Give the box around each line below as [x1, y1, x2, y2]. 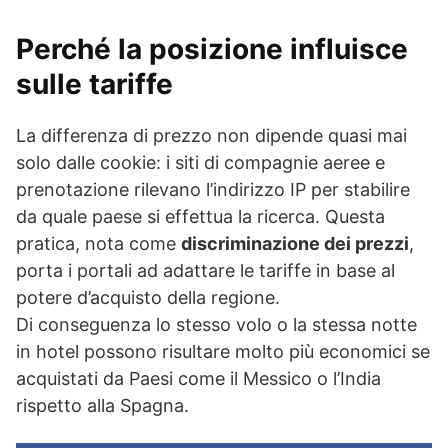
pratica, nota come [16, 233, 181, 254]
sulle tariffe [16, 67, 173, 101]
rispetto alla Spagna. [16, 395, 189, 416]
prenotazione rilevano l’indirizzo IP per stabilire [16, 179, 410, 200]
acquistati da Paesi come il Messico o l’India [16, 368, 381, 389]
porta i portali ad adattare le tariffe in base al [16, 260, 395, 281]
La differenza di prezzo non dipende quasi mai [16, 125, 407, 146]
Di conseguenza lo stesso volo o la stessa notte [16, 314, 417, 335]
